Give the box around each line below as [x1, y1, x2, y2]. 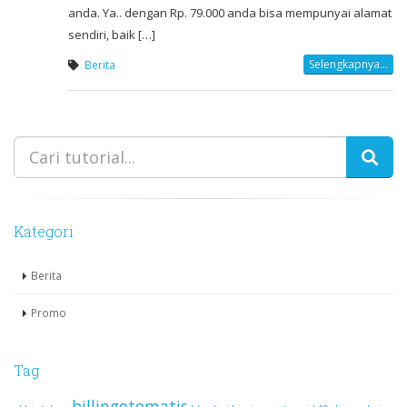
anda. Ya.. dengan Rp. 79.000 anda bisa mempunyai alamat [68, 5, 392, 22]
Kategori [14, 222, 74, 242]
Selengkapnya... [309, 56, 388, 73]
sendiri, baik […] [68, 26, 155, 44]
